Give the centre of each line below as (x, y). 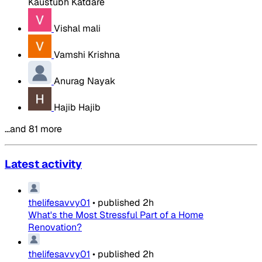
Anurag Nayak (85, 81)
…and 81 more (33, 129)
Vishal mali (77, 28)
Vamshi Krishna (87, 54)
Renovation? (55, 227)
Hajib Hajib (77, 107)
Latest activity (43, 164)
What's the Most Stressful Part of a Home (116, 215)
